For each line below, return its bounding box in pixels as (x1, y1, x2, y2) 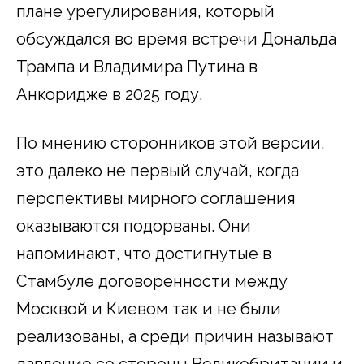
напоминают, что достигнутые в (16, 243, 271, 263)
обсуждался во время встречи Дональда (16, 28, 336, 49)
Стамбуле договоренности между (16, 271, 288, 291)
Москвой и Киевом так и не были (16, 298, 281, 318)
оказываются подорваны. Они (16, 215, 251, 236)
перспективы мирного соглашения (16, 188, 296, 208)
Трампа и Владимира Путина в (16, 56, 258, 76)
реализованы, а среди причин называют (16, 326, 334, 346)
